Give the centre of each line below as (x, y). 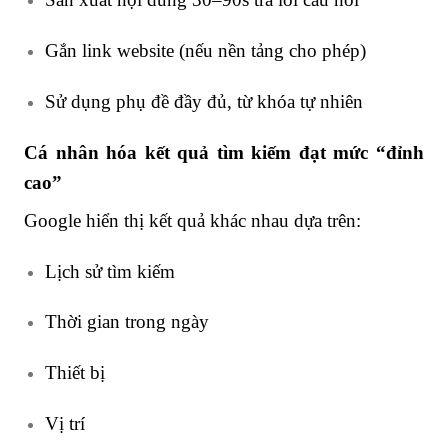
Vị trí (64, 424)
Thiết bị (74, 373)
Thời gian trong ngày (126, 322)
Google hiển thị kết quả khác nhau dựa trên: (192, 220)
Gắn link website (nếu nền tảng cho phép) (205, 51)
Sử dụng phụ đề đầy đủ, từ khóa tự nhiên (203, 102)
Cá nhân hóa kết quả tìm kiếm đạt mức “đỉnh (224, 152)
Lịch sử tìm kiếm (109, 271)
